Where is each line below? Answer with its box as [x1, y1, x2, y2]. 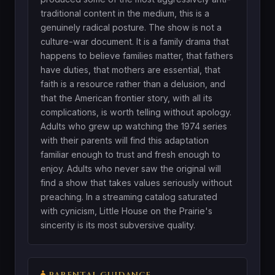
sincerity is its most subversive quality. [41, 219, 195, 230]
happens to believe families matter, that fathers [41, 50, 233, 61]
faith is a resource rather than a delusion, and [41, 78, 225, 89]
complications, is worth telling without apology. [41, 106, 231, 117]
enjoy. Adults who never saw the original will [41, 163, 221, 174]
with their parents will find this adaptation [41, 134, 209, 145]
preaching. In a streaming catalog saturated [41, 191, 217, 202]
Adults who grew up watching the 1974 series [41, 120, 227, 131]
